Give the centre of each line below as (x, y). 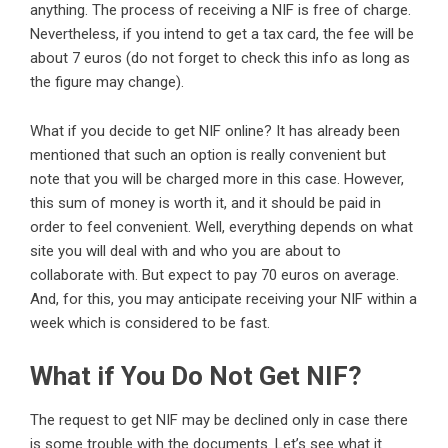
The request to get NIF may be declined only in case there (219, 420)
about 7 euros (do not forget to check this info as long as (220, 58)
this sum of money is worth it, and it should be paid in (205, 203)
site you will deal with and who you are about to (185, 251)
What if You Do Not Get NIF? (196, 376)
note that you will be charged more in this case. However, (217, 179)
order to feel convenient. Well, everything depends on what (221, 227)
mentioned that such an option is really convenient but (208, 155)
